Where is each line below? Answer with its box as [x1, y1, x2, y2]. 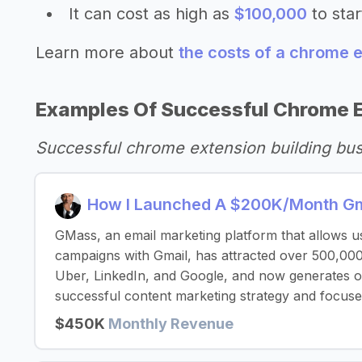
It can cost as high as [69, 4, 234, 23]
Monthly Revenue [108, 315, 234, 332]
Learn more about [36, 43, 179, 62]
